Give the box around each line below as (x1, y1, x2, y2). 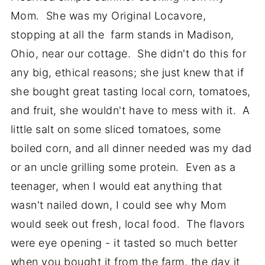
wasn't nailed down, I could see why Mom (10, 199, 227, 211)
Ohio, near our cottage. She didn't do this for (10, 47, 247, 60)
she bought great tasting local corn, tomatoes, (10, 85, 251, 98)
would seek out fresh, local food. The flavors (10, 218, 245, 230)
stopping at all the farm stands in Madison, (10, 28, 234, 41)
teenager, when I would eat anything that (10, 180, 222, 192)
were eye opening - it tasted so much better (10, 237, 238, 249)
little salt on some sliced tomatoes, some (10, 123, 221, 135)
